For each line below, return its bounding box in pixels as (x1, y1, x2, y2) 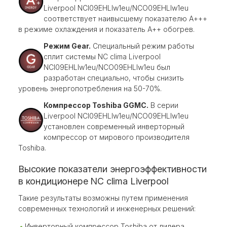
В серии (148, 101, 178, 110)
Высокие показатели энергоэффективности (18, 164, 207, 175)
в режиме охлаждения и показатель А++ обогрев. (18, 25, 195, 34)
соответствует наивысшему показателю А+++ (44, 14, 207, 23)
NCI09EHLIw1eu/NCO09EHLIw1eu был (44, 63, 170, 72)
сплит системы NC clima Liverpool (44, 52, 161, 61)
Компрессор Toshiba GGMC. (44, 101, 148, 110)
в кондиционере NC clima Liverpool (18, 176, 169, 187)
